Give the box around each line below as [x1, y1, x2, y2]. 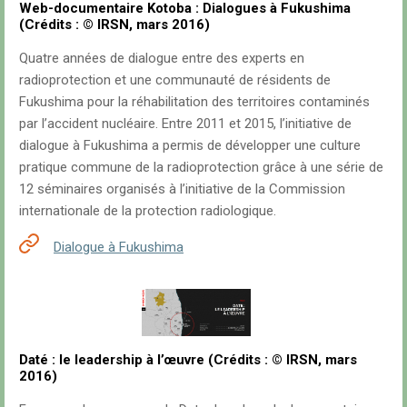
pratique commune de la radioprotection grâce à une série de [19, 159, 383, 176]
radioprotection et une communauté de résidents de [19, 72, 331, 89]
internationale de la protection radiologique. [19, 203, 276, 220]
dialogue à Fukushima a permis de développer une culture [19, 137, 361, 154]
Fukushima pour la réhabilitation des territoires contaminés [19, 94, 370, 111]
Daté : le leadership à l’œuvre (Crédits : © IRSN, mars [19, 352, 357, 369]
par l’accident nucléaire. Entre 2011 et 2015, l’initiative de [19, 115, 352, 133]
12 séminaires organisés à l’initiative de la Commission [19, 181, 345, 198]
